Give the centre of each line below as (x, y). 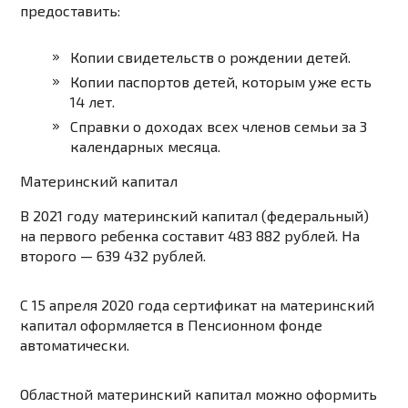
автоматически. (75, 345)
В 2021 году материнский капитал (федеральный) (195, 216)
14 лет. (93, 102)
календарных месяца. (146, 147)
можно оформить (316, 394)
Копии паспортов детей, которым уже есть (221, 82)
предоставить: (71, 11)
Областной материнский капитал (138, 394)
